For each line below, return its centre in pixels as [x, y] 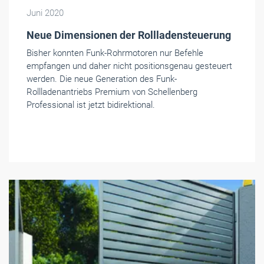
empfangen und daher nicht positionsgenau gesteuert [129, 66]
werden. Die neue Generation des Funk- [102, 79]
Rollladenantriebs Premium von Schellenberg [112, 92]
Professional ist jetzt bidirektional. [91, 105]
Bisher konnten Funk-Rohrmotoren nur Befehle [115, 53]
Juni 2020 [45, 13]
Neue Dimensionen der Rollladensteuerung [129, 35]
